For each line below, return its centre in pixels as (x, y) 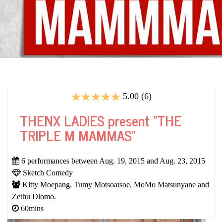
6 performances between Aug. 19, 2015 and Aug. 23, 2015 (112, 161)
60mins (31, 208)
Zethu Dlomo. (34, 196)
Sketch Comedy (47, 173)
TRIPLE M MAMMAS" (78, 135)
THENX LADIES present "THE (101, 120)
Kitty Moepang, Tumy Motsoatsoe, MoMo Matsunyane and (115, 185)
